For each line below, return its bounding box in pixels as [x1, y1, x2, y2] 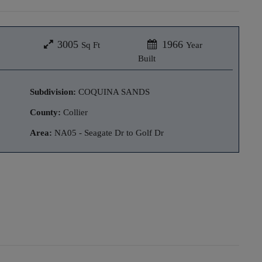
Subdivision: [30, 87, 76, 96]
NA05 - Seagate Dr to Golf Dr [52, 127, 164, 137]
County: [30, 107, 61, 117]
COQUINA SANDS [76, 87, 150, 96]
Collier [61, 107, 88, 117]
